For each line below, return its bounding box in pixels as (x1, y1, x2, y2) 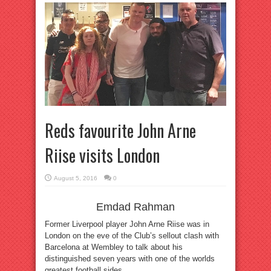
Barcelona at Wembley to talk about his (45, 243, 183, 252)
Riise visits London (45, 143, 160, 168)
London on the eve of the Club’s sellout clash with (45, 231, 219, 241)
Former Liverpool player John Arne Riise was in (45, 220, 209, 229)
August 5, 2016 (54, 175, 97, 182)
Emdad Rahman (96, 201, 175, 214)
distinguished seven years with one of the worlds (45, 254, 215, 264)
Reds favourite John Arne (45, 118, 196, 143)
